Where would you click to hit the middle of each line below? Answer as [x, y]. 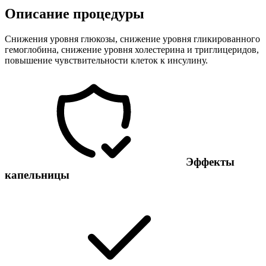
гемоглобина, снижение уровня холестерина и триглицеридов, [132, 49]
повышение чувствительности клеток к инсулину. [106, 60]
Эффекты [209, 162]
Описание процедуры [75, 13]
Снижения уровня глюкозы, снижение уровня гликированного [132, 39]
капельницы [37, 175]
